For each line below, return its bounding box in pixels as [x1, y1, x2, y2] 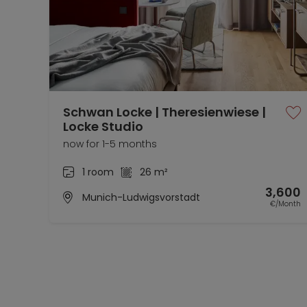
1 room [82, 164, 114, 179]
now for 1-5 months [63, 136, 157, 151]
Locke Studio [63, 117, 143, 135]
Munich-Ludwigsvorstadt [82, 190, 200, 204]
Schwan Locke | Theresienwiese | [63, 103, 266, 121]
